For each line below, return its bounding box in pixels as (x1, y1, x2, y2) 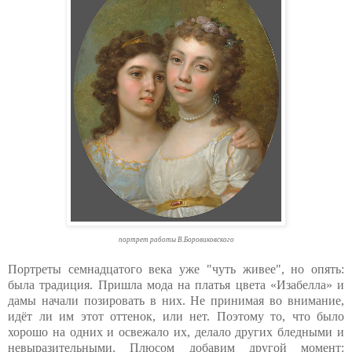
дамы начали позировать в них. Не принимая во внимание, (8, 293, 344, 307)
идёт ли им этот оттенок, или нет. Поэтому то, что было (8, 309, 344, 323)
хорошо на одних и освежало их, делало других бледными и (8, 324, 344, 339)
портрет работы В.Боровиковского (118, 235, 234, 244)
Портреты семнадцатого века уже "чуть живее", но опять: (8, 262, 344, 276)
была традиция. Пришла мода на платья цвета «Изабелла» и (8, 277, 344, 291)
